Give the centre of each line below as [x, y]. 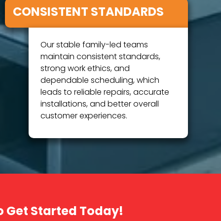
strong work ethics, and [85, 69]
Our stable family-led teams [94, 45]
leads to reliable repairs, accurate [105, 92]
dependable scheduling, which [100, 81]
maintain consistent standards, [100, 57]
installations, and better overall [99, 104]
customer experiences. [84, 116]
